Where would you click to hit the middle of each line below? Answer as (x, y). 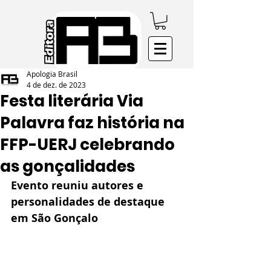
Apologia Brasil (52, 73)
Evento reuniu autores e (79, 185)
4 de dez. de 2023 (56, 84)
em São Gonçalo (54, 218)
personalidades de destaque (89, 201)
